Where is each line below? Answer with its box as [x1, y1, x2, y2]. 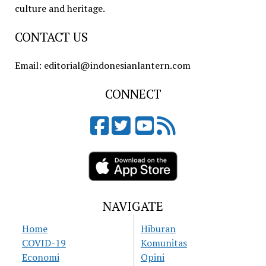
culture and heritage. [14, 2, 105, 15]
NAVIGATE [103, 198, 163, 215]
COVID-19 [21, 236, 66, 250]
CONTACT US [14, 28, 88, 46]
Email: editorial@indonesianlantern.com [14, 59, 191, 72]
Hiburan [140, 222, 176, 236]
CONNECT [104, 85, 161, 103]
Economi [21, 251, 59, 264]
